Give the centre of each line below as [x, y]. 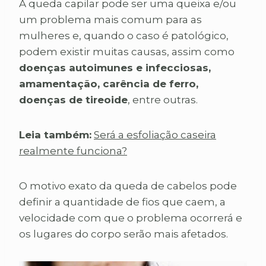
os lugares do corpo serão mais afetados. [123, 234]
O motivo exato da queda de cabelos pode [128, 186]
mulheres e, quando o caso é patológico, [124, 35]
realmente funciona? [73, 151]
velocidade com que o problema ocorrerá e [131, 218]
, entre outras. [163, 99]
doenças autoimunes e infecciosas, [115, 67]
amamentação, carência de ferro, [109, 83]
